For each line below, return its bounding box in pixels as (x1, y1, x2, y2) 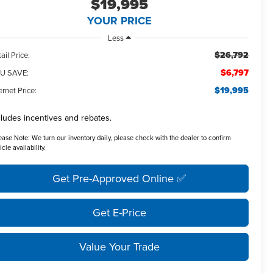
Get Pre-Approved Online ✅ (52, 170, 186, 186)
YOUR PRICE (87, 13, 152, 29)
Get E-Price (92, 204, 146, 220)
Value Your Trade (79, 238, 160, 254)
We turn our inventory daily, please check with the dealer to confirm (30, 132, 232, 143)
